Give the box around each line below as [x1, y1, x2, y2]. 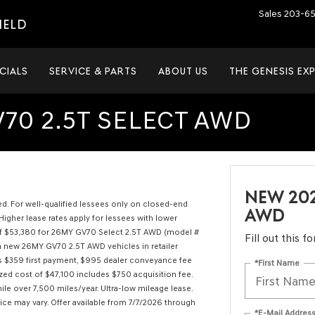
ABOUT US [158, 65, 208, 77]
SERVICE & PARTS [49, 65, 137, 77]
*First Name [254, 257, 300, 268]
